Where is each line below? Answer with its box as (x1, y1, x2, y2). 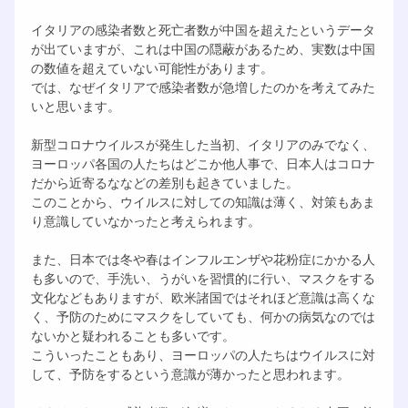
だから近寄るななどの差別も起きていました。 (30, 173, 299, 191)
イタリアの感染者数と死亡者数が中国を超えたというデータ (30, 20, 375, 38)
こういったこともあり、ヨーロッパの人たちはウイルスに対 (30, 345, 375, 363)
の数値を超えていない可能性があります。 (30, 58, 273, 76)
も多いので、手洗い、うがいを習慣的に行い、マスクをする (30, 269, 375, 287)
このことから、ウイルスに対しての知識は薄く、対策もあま (30, 192, 375, 210)
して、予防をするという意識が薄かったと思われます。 (30, 364, 350, 382)
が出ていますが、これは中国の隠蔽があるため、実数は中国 (30, 39, 375, 57)
